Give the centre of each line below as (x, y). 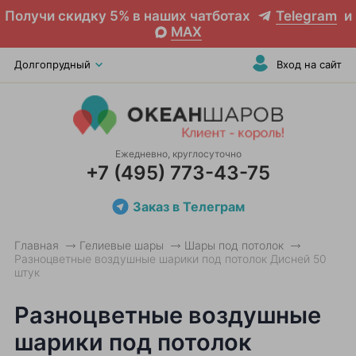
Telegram (306, 16)
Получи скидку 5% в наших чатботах (129, 16)
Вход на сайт (309, 64)
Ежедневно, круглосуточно (178, 154)
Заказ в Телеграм (189, 207)
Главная (37, 245)
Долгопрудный (52, 64)
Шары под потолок (234, 245)
